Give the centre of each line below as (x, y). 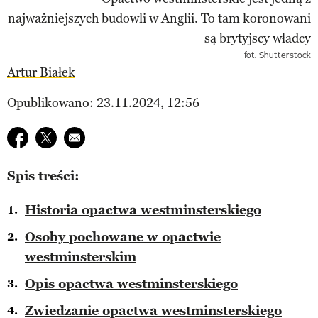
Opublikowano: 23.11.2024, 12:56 (103, 103)
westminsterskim (81, 257)
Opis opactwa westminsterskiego (131, 284)
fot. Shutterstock (278, 55)
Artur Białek (41, 72)
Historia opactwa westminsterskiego (143, 210)
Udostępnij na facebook (73, 136)
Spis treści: (43, 176)
